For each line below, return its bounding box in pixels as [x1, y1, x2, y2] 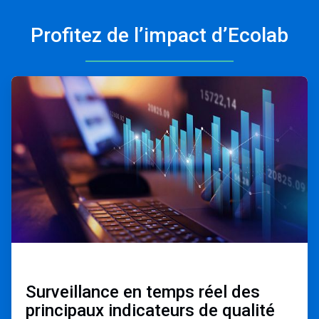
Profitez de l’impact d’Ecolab [31, 23, 288, 47]
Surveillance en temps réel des [26, 282, 260, 303]
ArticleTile [11, 75, 53, 88]
